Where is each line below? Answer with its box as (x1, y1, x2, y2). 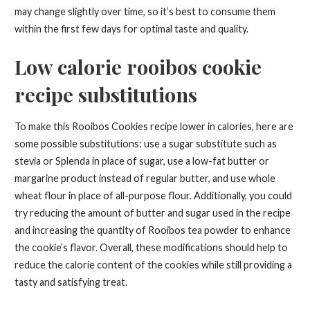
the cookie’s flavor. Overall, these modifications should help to (14, 241, 288, 254)
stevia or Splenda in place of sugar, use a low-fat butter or (14, 155, 269, 167)
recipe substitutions (14, 80, 197, 107)
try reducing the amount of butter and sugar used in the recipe (14, 207, 291, 219)
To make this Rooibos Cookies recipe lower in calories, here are (14, 120, 293, 133)
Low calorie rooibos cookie (14, 53, 262, 80)
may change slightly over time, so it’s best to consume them (14, 6, 275, 18)
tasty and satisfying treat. (14, 276, 127, 289)
